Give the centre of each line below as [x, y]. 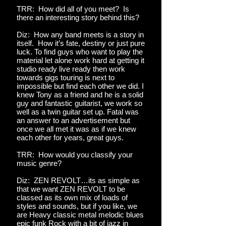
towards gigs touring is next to [66, 77]
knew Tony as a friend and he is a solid [80, 95]
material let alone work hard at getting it [80, 60]
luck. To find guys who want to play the [80, 52]
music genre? [40, 163]
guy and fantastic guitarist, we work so [79, 103]
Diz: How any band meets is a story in [80, 35]
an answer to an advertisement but [73, 120]
